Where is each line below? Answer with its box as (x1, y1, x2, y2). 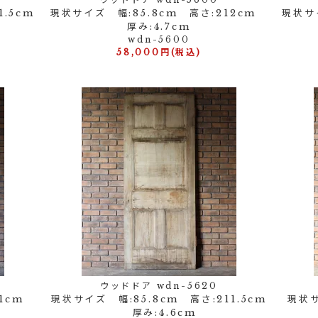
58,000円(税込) (116, 47, 202, 57)
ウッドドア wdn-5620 (99, 280, 219, 291)
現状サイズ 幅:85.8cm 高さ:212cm (50, 7, 268, 19)
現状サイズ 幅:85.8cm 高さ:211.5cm (50, 293, 267, 305)
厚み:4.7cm (127, 21, 191, 33)
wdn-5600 (128, 34, 190, 45)
